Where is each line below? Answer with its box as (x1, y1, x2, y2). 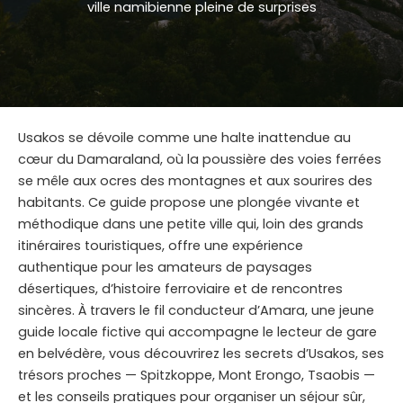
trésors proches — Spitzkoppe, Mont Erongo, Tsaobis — (18, 366, 375, 385)
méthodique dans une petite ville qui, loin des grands (18, 215, 363, 234)
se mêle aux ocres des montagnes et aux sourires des (18, 172, 372, 191)
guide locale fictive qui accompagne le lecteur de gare (18, 323, 377, 342)
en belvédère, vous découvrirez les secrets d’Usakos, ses (18, 345, 384, 363)
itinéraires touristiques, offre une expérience (18, 237, 303, 255)
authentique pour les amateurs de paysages (18, 258, 312, 277)
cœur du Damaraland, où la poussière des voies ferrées (18, 150, 381, 169)
